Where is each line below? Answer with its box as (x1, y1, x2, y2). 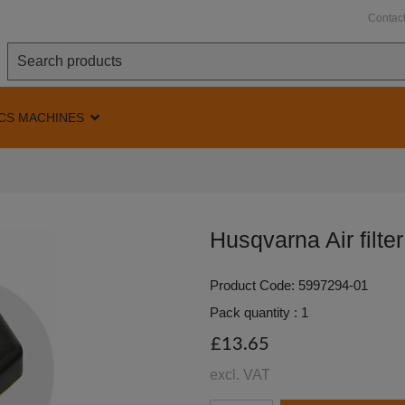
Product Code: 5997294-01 (210, 278, 368, 293)
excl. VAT (210, 366, 270, 382)
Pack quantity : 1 (210, 306, 308, 321)
